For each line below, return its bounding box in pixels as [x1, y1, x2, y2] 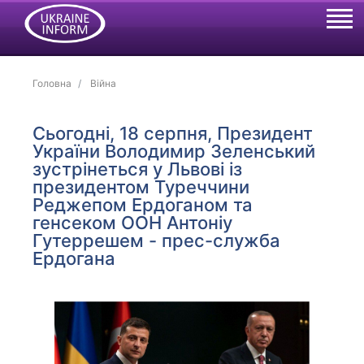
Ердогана [32, 248, 116, 269]
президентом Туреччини [32, 176, 250, 197]
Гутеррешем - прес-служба [32, 230, 281, 251]
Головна [32, 77, 72, 89]
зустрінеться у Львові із [32, 158, 243, 180]
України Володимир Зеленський [32, 141, 316, 162]
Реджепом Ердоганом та [32, 194, 253, 215]
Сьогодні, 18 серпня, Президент [32, 123, 314, 144]
